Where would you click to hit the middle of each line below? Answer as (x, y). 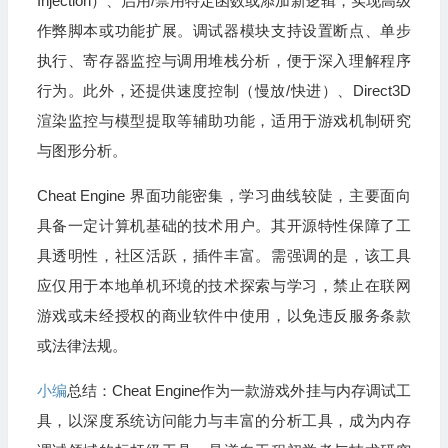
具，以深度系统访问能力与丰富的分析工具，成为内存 (223, 420)
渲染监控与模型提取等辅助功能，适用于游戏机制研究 (223, 120)
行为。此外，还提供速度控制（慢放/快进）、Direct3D (223, 90)
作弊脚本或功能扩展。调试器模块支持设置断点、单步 (223, 30)
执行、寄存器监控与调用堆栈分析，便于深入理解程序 (223, 60)
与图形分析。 (81, 150)
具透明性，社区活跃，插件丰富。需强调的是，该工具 (223, 255)
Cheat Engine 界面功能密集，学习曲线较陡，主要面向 (223, 195)
